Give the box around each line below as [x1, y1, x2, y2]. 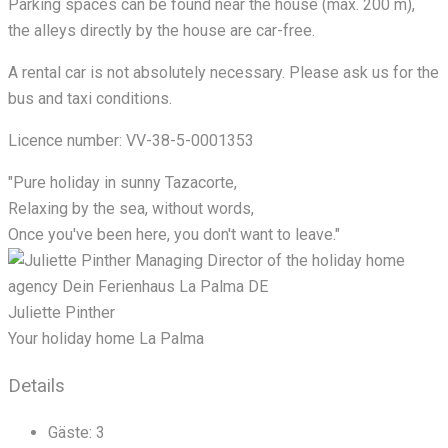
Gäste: [48, 422, 92, 442]
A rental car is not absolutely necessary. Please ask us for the [8, 63, 439, 83]
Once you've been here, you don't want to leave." [8, 225, 340, 245]
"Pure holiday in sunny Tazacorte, [8, 173, 237, 193]
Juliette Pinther [8, 303, 115, 323]
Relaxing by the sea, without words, [8, 199, 254, 219]
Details [8, 375, 65, 398]
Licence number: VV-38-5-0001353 [8, 131, 254, 151]
